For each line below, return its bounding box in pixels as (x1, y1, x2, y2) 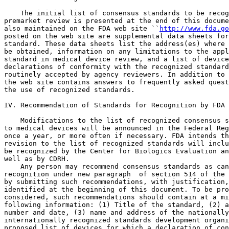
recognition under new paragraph (4, 170, 135, 178)
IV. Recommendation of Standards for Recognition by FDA (4, 101, 225, 109)
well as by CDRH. (4, 155, 70, 163)
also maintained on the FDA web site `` (4, 25, 159, 32)
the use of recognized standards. (4, 86, 135, 94)
